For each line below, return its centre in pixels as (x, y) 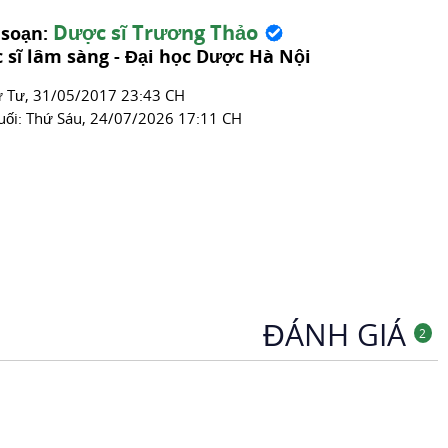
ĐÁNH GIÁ (338, 334)
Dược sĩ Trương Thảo (155, 32)
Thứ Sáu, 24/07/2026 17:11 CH (133, 118)
